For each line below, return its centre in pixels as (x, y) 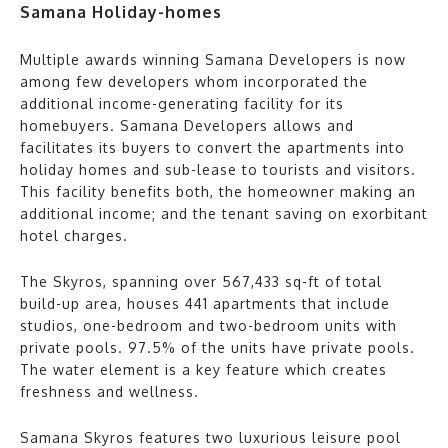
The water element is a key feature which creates (203, 369)
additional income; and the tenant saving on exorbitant (224, 213)
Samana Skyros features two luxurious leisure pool (210, 437)
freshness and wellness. (109, 391)
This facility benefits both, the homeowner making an (218, 191)
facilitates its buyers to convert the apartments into (212, 147)
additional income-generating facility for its (182, 103)
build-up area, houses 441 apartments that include (205, 303)
